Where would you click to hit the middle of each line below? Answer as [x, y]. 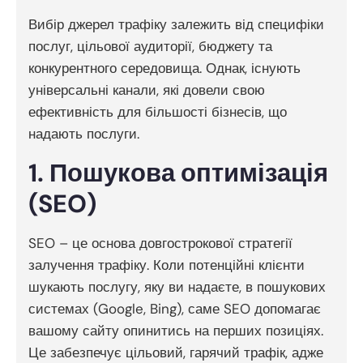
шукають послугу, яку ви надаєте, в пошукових [177, 287]
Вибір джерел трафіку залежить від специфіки [176, 25]
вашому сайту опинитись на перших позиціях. [176, 331]
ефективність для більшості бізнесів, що [158, 112]
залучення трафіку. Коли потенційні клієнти [167, 265]
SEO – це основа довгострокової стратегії [160, 243]
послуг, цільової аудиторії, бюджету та [150, 47]
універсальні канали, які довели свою [147, 90]
